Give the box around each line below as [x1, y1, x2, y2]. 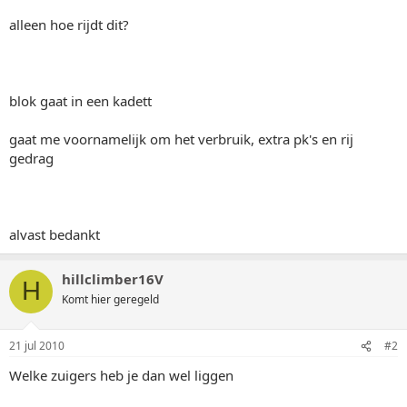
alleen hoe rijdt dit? [9, 15, 129, 34]
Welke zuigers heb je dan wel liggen [9, 366, 233, 384]
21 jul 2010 [9, 338, 65, 353]
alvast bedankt [9, 224, 100, 243]
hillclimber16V [62, 269, 164, 288]
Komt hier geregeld [62, 291, 159, 307]
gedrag [9, 148, 54, 167]
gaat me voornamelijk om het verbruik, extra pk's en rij [9, 129, 353, 148]
